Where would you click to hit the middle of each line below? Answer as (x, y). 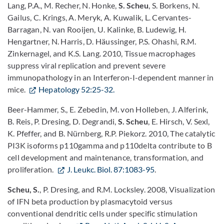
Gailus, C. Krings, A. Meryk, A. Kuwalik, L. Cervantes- (100, 17)
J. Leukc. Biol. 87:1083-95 (111, 169)
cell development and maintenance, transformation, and (106, 157)
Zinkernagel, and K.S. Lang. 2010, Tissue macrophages (102, 53)
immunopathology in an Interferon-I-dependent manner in (111, 77)
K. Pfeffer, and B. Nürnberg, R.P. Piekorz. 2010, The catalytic (111, 133)
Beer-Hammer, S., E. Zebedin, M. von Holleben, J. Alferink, (108, 109)
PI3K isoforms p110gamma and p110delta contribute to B (110, 145)
